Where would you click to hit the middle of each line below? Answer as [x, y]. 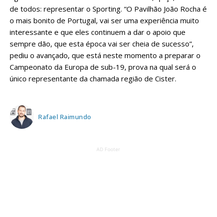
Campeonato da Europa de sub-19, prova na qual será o [103, 67]
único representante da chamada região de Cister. [93, 79]
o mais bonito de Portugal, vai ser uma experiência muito [104, 21]
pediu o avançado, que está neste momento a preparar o [105, 55]
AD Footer [108, 149]
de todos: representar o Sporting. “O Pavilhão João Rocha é [108, 9]
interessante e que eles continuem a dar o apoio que [98, 32]
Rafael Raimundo [65, 116]
